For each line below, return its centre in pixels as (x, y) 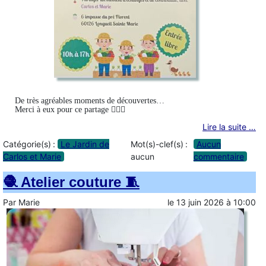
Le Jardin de (85, 144)
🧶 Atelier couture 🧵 (71, 182)
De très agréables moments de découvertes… (90, 101)
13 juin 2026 (200, 202)
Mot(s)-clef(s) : (159, 144)
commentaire (218, 156)
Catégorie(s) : (30, 144)
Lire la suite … (229, 127)
